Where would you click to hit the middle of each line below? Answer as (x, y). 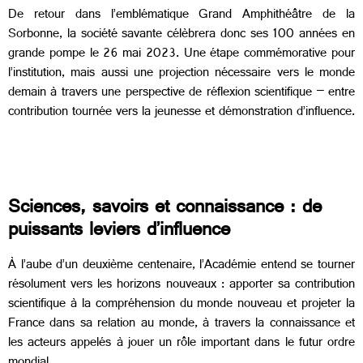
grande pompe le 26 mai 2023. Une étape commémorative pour (181, 55)
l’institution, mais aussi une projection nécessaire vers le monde (181, 75)
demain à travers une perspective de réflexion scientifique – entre (181, 94)
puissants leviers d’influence (119, 232)
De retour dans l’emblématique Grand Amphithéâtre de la (181, 16)
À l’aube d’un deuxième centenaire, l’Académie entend (155, 266)
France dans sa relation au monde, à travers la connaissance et (181, 324)
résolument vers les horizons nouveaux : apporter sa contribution (181, 285)
